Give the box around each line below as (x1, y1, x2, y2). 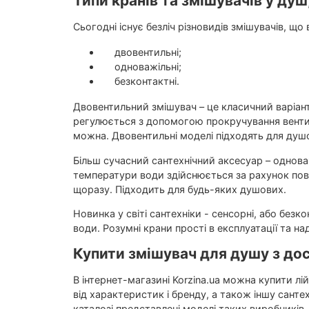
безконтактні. (100, 75, 179, 88)
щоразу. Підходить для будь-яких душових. (72, 183, 286, 195)
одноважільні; (100, 61, 181, 73)
